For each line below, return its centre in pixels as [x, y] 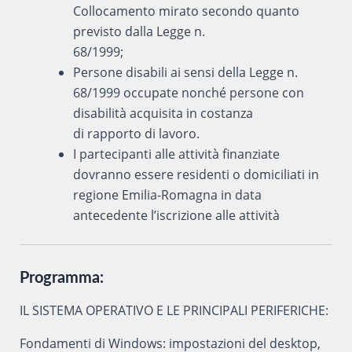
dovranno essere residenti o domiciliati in [196, 174]
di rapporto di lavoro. [136, 133]
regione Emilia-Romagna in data [167, 194]
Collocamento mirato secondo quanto [186, 11]
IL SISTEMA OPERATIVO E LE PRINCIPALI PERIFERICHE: [174, 310]
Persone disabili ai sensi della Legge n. [185, 72]
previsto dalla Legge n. [139, 31]
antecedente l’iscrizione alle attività [176, 215]
